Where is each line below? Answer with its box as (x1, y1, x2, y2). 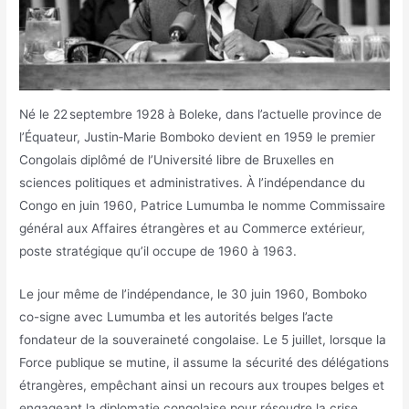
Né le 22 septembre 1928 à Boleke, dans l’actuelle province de (19, 106, 383, 121)
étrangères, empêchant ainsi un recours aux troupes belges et (19, 377, 385, 393)
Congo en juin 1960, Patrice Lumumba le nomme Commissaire (19, 197, 386, 213)
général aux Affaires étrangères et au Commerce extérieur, (19, 220, 366, 236)
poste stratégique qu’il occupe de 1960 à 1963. (19, 243, 298, 258)
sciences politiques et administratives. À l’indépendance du (19, 174, 366, 190)
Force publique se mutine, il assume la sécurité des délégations (19, 354, 390, 370)
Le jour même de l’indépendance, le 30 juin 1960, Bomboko (19, 286, 368, 301)
